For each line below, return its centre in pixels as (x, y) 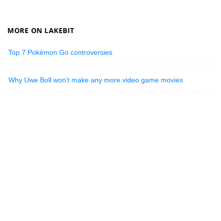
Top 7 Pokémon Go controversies (61, 53)
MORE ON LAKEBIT (41, 31)
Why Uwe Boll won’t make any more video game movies (96, 80)
